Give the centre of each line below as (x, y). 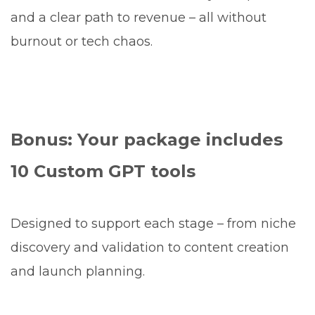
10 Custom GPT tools (103, 171)
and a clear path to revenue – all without (139, 17)
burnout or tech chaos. (82, 41)
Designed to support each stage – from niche (153, 223)
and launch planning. (78, 271)
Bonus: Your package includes (147, 139)
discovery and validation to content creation (150, 247)
